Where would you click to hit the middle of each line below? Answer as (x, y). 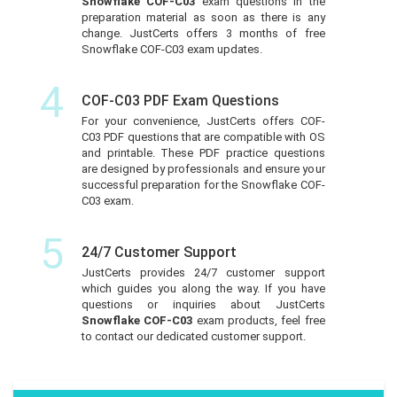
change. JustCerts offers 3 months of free (203, 33)
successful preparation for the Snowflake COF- (203, 184)
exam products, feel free (261, 320)
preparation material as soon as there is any (203, 17)
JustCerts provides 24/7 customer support (203, 272)
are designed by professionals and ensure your (203, 168)
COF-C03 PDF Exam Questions (180, 100)
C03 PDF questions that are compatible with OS (203, 136)
